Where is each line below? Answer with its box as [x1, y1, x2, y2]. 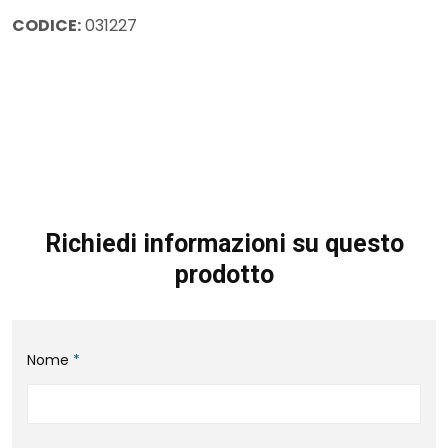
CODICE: [12, 13, 81, 37]
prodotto [174, 259, 274, 289]
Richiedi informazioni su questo [44, 228, 404, 258]
